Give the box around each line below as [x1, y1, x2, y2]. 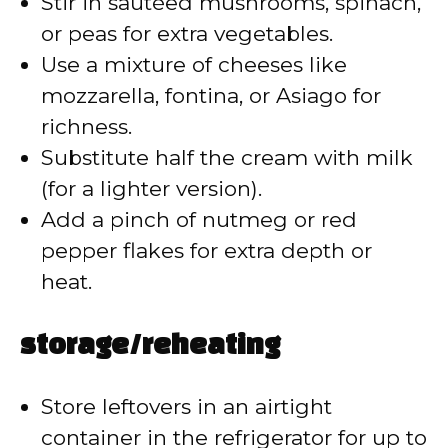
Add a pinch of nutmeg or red [41, 207, 357, 233]
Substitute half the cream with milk [41, 145, 413, 171]
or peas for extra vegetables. [41, 21, 333, 47]
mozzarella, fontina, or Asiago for [41, 83, 381, 109]
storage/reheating [20, 333, 280, 359]
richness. [41, 114, 132, 140]
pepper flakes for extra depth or [41, 238, 372, 264]
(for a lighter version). [41, 176, 262, 202]
